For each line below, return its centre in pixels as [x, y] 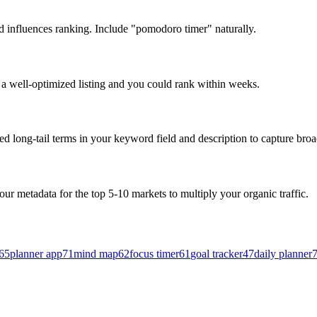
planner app [36, 253]
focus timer [154, 253]
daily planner [283, 253]
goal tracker [217, 253]
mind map [96, 253]
